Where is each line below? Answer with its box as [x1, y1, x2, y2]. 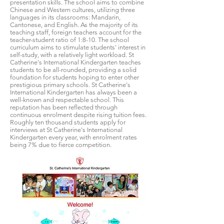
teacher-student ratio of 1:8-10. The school [10, 36, 129, 43]
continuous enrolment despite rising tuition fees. [10, 111, 146, 118]
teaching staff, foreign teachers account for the [10, 28, 141, 36]
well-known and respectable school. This [10, 96, 124, 103]
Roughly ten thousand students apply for [10, 118, 125, 126]
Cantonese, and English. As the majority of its [10, 21, 138, 28]
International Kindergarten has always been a [10, 88, 137, 96]
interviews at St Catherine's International [10, 126, 122, 133]
